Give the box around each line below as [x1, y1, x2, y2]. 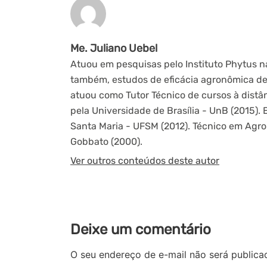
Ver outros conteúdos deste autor [70, 155, 219, 166]
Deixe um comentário [70, 221, 211, 238]
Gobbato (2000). [70, 136, 142, 147]
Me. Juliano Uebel [70, 42, 157, 55]
